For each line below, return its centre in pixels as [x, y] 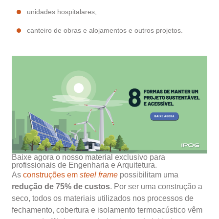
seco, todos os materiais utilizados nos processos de [103, 198]
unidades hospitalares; [62, 12]
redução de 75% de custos [61, 187]
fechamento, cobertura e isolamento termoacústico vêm [107, 210]
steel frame [99, 175]
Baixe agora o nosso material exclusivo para [88, 157]
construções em [51, 175]
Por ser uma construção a [158, 187]
